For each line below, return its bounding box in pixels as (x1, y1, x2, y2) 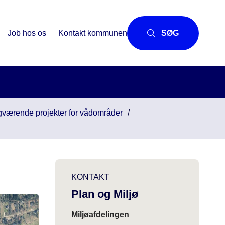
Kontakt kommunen (58, 29, 127, 37)
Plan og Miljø (71, 188, 138, 200)
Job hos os (8, 29, 46, 37)
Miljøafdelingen (71, 210, 129, 219)
